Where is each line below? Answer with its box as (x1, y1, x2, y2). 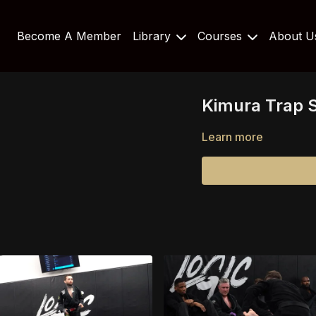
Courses (197, 29, 246, 43)
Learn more (202, 130, 263, 144)
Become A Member (17, 29, 122, 43)
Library (133, 29, 175, 43)
